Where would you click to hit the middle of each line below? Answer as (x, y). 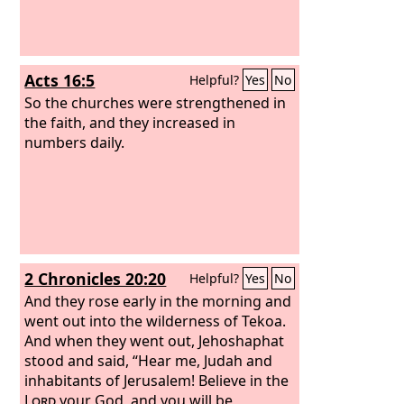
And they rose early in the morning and (158, 301)
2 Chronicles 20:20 (96, 279)
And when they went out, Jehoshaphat (155, 340)
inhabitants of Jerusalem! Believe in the (157, 380)
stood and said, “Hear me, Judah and (149, 360)
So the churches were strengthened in (156, 102)
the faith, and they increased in (130, 122)
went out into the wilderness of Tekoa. (156, 321)
